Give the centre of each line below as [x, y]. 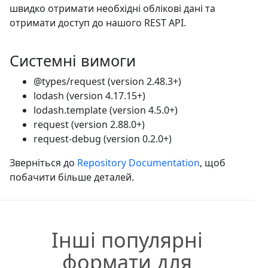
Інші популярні [127, 240]
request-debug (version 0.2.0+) [103, 138]
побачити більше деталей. [72, 177]
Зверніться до [43, 162]
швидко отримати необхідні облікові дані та [112, 8]
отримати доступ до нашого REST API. [98, 22]
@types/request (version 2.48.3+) [107, 81]
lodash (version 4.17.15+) [89, 95]
